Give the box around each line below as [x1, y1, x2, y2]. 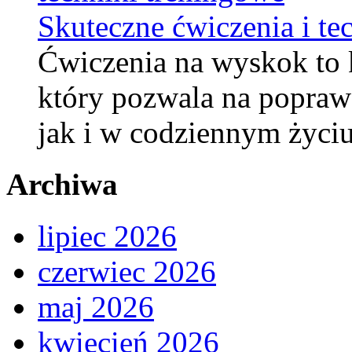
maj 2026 [38, 290, 154, 324]
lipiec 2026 [38, 219, 177, 254]
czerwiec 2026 [38, 255, 216, 289]
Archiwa [6, 167, 118, 202]
